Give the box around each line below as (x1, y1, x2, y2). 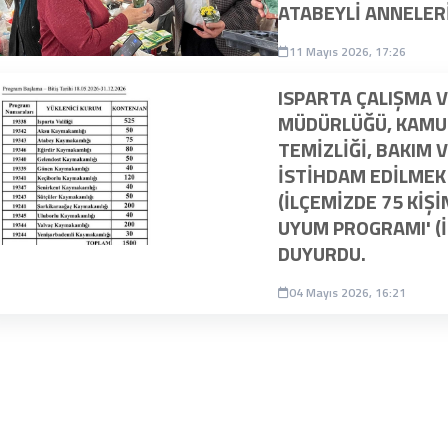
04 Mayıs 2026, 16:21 (289, 283, 406, 303)
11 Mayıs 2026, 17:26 (289, 42, 406, 62)
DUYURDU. (278, 238, 366, 270)
